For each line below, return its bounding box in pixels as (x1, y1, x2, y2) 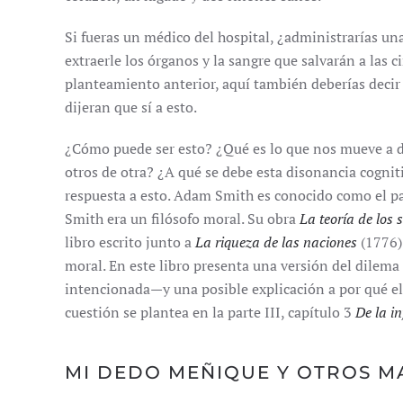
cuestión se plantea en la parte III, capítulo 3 (65, 302, 355, 322)
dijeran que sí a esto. (65, 97, 197, 117)
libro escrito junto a (65, 232, 195, 252)
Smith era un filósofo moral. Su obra (65, 209, 300, 228)
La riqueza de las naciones (195, 232, 357, 252)
